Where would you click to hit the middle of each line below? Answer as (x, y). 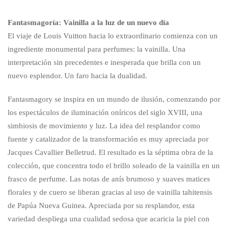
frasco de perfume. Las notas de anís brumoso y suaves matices (109, 179)
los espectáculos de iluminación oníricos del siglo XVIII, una (105, 112)
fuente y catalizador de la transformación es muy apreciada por (108, 139)
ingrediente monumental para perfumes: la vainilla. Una (97, 49)
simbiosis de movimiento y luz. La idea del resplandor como (104, 125)
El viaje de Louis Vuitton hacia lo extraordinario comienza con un (113, 36)
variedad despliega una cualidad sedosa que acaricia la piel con (109, 219)
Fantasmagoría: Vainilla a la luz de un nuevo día (88, 22)
